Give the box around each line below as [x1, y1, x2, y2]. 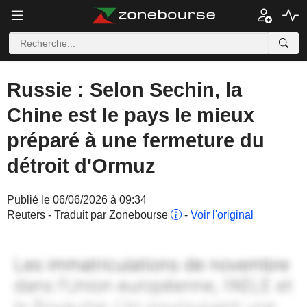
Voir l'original [191, 209, 254, 221]
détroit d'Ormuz [7, 155, 156, 177]
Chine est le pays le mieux [7, 104, 254, 126]
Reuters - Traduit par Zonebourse [7, 209, 171, 221]
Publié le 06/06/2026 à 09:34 [7, 194, 147, 206]
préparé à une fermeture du [7, 130, 265, 151]
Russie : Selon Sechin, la [7, 79, 242, 101]
